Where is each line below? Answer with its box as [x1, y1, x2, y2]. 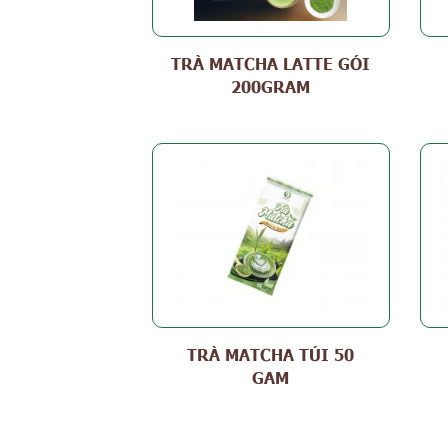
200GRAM [231, 75, 311, 96]
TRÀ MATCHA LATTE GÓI [171, 52, 371, 73]
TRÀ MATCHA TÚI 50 [187, 343, 355, 364]
